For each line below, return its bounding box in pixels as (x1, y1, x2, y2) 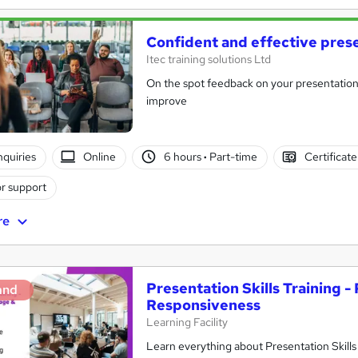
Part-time (206, 149, 257, 165)
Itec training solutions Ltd (146, 51, 271, 66)
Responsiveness (146, 295, 261, 314)
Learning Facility (146, 314, 228, 329)
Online (83, 149, 117, 165)
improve (146, 93, 187, 108)
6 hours (163, 149, 204, 165)
